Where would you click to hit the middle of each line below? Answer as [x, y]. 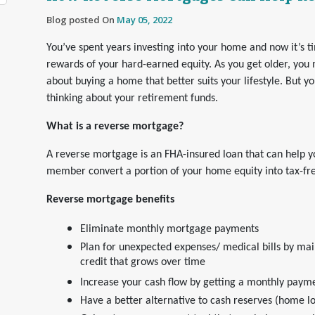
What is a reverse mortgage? [115, 127]
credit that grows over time [143, 264]
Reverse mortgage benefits [110, 200]
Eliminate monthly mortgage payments [169, 229]
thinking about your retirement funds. [134, 98]
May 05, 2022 [144, 20]
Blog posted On [82, 20]
